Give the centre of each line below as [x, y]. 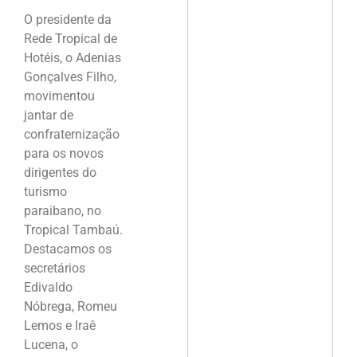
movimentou [59, 96]
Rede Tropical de [71, 39]
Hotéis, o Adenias [73, 58]
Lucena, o [51, 345]
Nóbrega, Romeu [71, 307]
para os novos [64, 154]
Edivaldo [48, 288]
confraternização [72, 135]
